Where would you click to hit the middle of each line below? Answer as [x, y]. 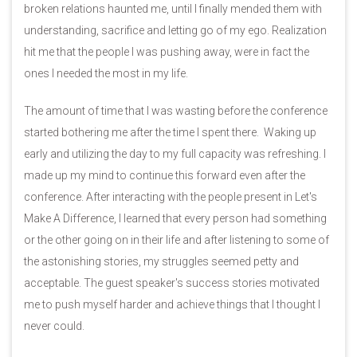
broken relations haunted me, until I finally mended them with [173, 9]
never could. [54, 326]
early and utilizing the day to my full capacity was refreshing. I [175, 154]
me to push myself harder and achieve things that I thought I [172, 304]
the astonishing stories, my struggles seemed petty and [161, 261]
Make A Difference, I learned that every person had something [175, 218]
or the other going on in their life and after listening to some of [177, 240]
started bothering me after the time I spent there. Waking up [170, 132]
